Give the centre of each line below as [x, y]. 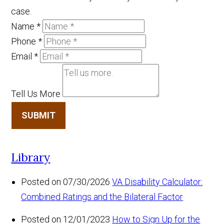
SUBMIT [39, 115]
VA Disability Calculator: [157, 182]
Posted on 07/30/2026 [66, 182]
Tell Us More [36, 94]
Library [31, 157]
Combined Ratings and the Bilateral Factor [102, 197]
